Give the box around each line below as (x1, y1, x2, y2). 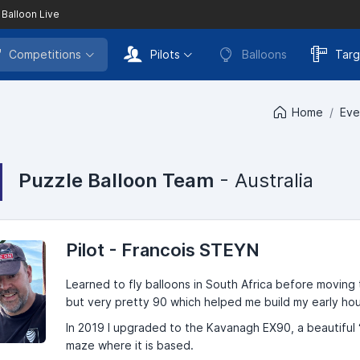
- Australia (214, 168, 313, 192)
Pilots (149, 47, 180, 61)
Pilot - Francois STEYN (65, 239, 260, 260)
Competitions (9, 47, 81, 61)
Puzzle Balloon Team (18, 168, 214, 192)
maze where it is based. (65, 337, 194, 352)
